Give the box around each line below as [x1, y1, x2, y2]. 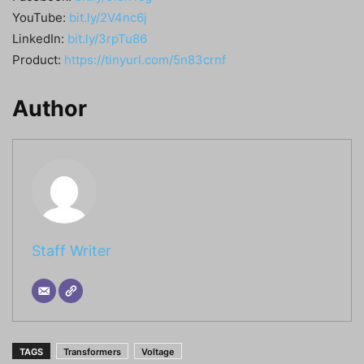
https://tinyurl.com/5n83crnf [64, 52, 226, 68]
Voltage [141, 346, 175, 358]
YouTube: [12, 10, 69, 26]
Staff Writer [31, 241, 111, 259]
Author [12, 95, 87, 123]
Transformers [63, 346, 121, 358]
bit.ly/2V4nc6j [69, 10, 147, 26]
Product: [12, 52, 64, 68]
